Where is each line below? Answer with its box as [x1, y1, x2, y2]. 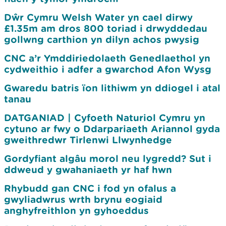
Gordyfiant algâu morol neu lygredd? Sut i [4, 153, 211, 164]
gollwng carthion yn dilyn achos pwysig [4, 34, 199, 45]
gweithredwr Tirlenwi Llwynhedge [4, 134, 172, 145]
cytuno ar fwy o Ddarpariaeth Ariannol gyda [4, 123, 220, 134]
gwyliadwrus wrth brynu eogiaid [4, 194, 162, 205]
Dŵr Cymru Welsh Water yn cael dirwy [4, 12, 193, 23]
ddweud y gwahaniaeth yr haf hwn [4, 164, 172, 175]
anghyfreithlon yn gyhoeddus [4, 205, 149, 216]
